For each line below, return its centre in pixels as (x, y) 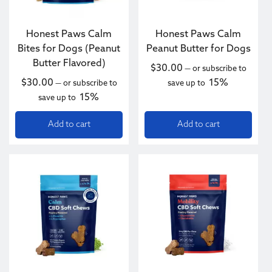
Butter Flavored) (69, 64)
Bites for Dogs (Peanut (69, 49)
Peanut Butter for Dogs (198, 49)
